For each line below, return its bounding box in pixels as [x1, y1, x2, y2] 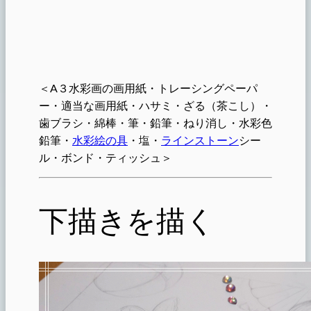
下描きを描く [39, 203, 215, 238]
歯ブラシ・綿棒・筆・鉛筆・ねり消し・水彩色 [39, 115, 272, 129]
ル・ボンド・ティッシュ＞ [39, 150, 172, 164]
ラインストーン [161, 133, 239, 146]
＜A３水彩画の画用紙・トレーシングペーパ [39, 81, 258, 94]
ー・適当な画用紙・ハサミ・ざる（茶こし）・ [39, 98, 272, 112]
